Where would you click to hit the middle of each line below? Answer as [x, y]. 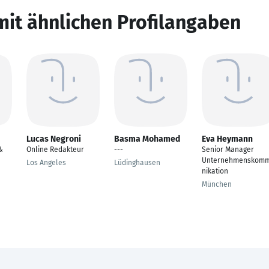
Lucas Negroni [54, 139]
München [217, 184]
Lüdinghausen [137, 163]
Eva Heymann [227, 139]
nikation [215, 171]
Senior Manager [228, 150]
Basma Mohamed [147, 139]
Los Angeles [46, 163]
